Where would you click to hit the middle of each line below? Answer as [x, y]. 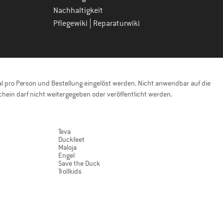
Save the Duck [79, 163]
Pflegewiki [71, 23]
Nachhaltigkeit [78, 10]
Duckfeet [71, 139]
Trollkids [70, 171]
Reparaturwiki [116, 23]
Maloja [67, 147]
